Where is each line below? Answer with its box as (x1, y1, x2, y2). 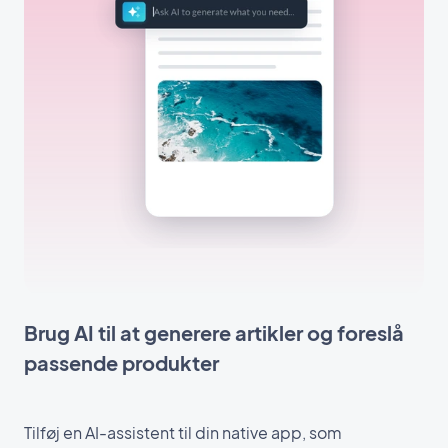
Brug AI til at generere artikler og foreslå (24, 319, 404, 345)
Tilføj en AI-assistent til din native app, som (24, 421, 342, 443)
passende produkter (24, 349, 219, 375)
